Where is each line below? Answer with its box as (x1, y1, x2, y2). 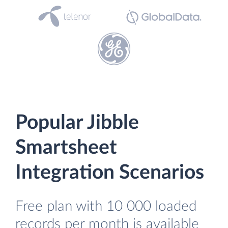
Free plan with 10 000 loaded (15, 199, 196, 214)
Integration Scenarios (15, 163, 204, 183)
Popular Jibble (15, 113, 139, 133)
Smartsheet (15, 138, 117, 158)
